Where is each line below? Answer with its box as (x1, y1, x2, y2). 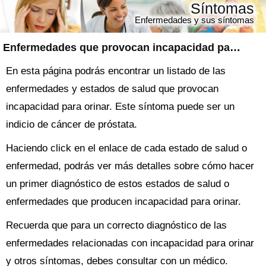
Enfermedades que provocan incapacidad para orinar (230, 42, 240, 53)
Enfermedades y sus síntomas (135, 15, 254, 25)
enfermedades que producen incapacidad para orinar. (6, 196, 241, 207)
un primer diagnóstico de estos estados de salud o (6, 178, 229, 189)
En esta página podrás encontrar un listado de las (6, 65, 226, 77)
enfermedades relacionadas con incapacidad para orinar (6, 237, 254, 249)
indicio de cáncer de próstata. (6, 119, 137, 130)
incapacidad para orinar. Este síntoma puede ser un (6, 101, 235, 112)
